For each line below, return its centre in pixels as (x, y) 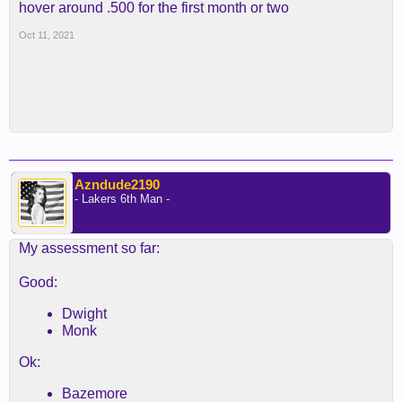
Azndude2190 (117, 184)
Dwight (84, 314)
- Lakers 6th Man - (122, 199)
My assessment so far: (89, 248)
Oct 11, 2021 (47, 35)
